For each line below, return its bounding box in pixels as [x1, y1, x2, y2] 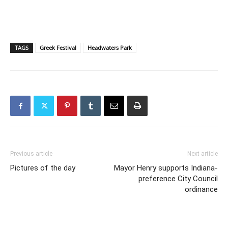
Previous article [10, 150, 52, 158]
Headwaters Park [88, 44, 132, 52]
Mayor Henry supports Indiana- [114, 163, 218, 173]
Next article [187, 150, 218, 158]
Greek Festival [40, 44, 76, 52]
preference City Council [138, 174, 218, 184]
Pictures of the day [10, 163, 75, 173]
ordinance [185, 185, 218, 194]
